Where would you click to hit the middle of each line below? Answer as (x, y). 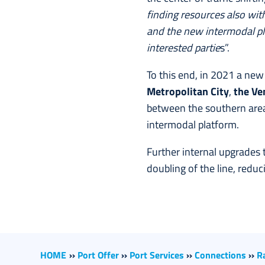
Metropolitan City (188, 91)
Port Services (157, 255)
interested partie (183, 47)
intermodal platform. (193, 124)
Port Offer (98, 255)
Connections (220, 255)
